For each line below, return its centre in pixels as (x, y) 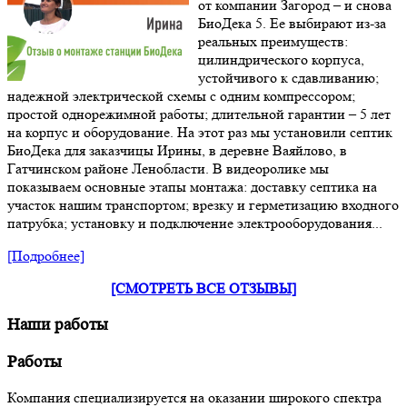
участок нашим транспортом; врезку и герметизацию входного (203, 205)
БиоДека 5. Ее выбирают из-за (292, 24)
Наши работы (58, 324)
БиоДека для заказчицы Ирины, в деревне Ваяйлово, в (177, 151)
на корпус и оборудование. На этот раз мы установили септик (200, 133)
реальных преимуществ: (273, 42)
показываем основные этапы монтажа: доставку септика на (192, 187)
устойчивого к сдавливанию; (288, 78)
